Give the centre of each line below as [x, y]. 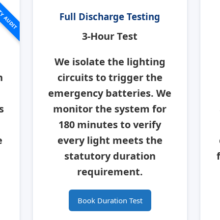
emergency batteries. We [110, 93]
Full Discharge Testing [110, 17]
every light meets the [110, 140]
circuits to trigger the [110, 78]
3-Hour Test [110, 36]
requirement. [110, 172]
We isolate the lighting [110, 62]
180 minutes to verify [110, 125]
